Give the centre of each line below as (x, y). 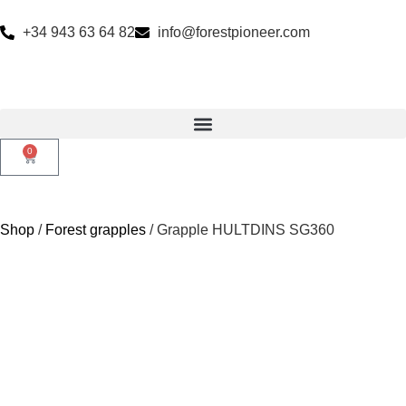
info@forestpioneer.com (234, 32)
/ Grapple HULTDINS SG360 (240, 230)
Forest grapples (96, 230)
